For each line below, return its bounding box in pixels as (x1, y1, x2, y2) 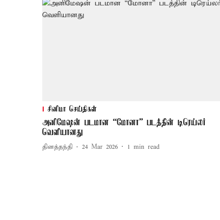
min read (134, 143, 160, 152)
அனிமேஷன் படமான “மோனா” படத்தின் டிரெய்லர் (42, 117, 206, 128)
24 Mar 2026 (82, 143, 118, 152)
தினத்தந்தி (42, 143, 73, 152)
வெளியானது (42, 127, 83, 137)
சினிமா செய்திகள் (48, 105, 97, 114)
